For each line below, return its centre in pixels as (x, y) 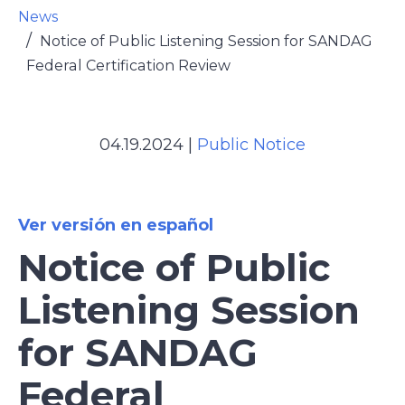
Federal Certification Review (128, 66)
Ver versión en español (116, 225)
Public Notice (251, 145)
